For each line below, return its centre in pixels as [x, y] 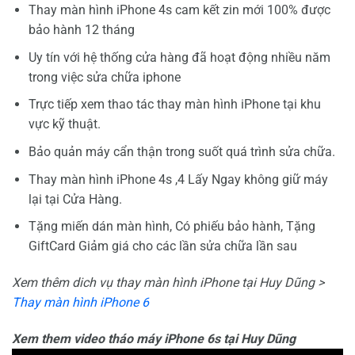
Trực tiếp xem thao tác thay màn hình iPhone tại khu [174, 105]
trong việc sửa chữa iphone [104, 77]
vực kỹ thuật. [64, 124]
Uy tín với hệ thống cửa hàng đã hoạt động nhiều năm [179, 57]
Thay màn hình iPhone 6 [80, 303]
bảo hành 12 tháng [81, 30]
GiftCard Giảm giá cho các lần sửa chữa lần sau [162, 246]
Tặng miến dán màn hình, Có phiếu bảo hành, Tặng [172, 227]
